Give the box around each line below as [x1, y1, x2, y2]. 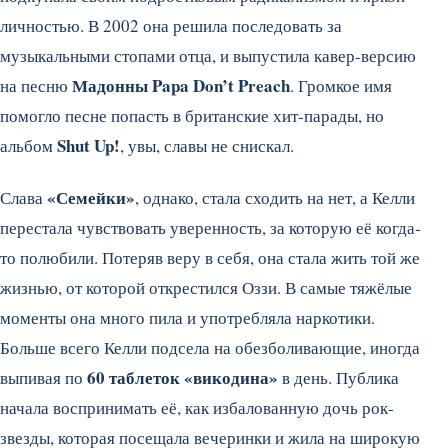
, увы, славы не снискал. [120, 133, 294, 157]
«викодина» [184, 364, 278, 390]
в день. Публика [278, 365, 399, 389]
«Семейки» [47, 184, 135, 210]
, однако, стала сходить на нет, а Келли [135, 185, 415, 209]
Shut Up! [57, 132, 120, 158]
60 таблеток [87, 364, 180, 390]
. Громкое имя [290, 73, 392, 97]
